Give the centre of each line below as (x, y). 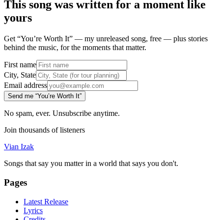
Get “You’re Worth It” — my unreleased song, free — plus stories (106, 39)
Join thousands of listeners (44, 130)
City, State (20, 75)
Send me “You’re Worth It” (45, 96)
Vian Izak (19, 147)
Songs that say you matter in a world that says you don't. (91, 164)
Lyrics (33, 210)
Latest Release (46, 201)
